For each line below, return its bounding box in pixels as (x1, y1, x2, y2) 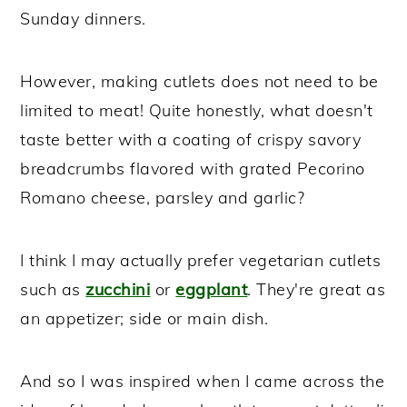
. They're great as (247, 278, 386, 300)
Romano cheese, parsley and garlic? (20, 186, 305, 208)
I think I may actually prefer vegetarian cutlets (20, 249, 382, 271)
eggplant (175, 278, 248, 300)
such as (20, 278, 86, 300)
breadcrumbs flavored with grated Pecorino (20, 157, 365, 179)
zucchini (85, 278, 151, 300)
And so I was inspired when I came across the (20, 370, 385, 392)
